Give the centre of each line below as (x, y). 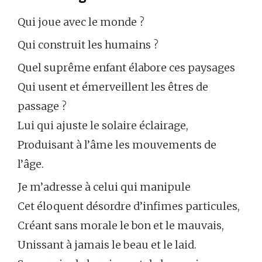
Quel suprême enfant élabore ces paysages (126, 67)
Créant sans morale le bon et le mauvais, (121, 225)
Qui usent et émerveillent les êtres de (113, 87)
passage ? (42, 106)
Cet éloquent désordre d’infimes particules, (129, 206)
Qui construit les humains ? (88, 44)
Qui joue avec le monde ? (81, 22)
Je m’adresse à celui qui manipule (104, 187)
